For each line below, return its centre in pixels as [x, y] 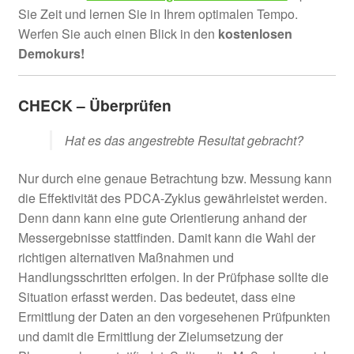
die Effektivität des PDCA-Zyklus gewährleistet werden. [172, 198]
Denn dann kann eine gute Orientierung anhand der [162, 218]
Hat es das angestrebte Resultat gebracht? [184, 141]
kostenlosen [255, 33]
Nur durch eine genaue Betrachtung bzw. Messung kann [175, 179]
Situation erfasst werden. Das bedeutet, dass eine [156, 297]
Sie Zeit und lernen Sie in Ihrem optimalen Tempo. [158, 13]
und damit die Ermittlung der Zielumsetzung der [150, 337]
